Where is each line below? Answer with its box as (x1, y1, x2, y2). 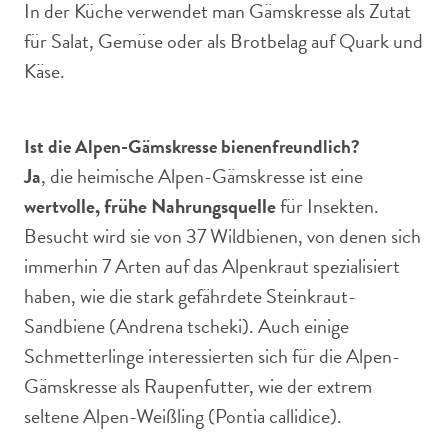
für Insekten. (276, 191, 379, 221)
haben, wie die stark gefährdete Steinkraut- (24, 281, 356, 311)
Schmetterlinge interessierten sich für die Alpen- (24, 341, 400, 371)
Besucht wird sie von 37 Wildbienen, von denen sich (24, 221, 421, 251)
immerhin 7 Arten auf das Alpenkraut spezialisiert (24, 251, 400, 281)
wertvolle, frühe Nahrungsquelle (24, 191, 276, 221)
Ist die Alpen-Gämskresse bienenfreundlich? (24, 132, 360, 161)
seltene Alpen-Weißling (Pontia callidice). (24, 401, 342, 431)
